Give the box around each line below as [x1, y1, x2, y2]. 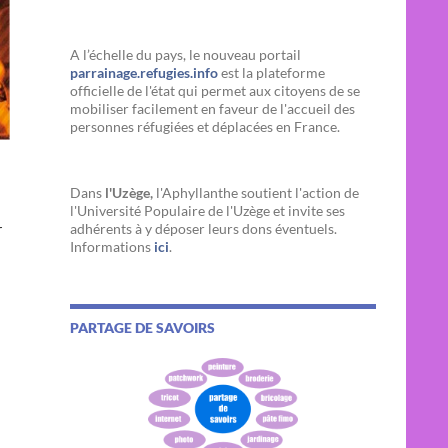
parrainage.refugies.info [70, 64, 218, 81]
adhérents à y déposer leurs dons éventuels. [70, 220, 337, 237]
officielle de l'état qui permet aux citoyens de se [70, 82, 360, 99]
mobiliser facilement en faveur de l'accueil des [70, 100, 355, 117]
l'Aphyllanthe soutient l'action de [153, 184, 359, 201]
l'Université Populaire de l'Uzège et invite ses [70, 202, 345, 219]
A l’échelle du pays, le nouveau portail [70, 46, 301, 63]
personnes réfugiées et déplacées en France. [70, 118, 340, 135]
